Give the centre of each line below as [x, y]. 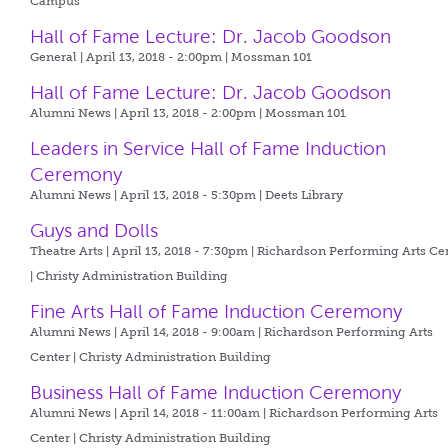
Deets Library [304, 195]
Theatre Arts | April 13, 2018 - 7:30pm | [144, 251]
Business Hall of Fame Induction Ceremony [216, 392]
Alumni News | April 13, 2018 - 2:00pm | [148, 113]
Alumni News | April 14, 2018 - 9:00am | [147, 332]
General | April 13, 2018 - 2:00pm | [131, 57]
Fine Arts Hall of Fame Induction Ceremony [216, 311]
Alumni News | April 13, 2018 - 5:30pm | [148, 195]
